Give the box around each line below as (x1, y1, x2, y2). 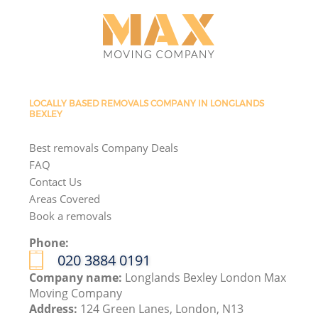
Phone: (29, 234, 70, 251)
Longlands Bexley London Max (125, 269, 287, 285)
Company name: (29, 269, 126, 285)
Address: (29, 300, 81, 317)
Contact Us (29, 174, 82, 189)
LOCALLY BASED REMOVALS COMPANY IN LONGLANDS (29, 97, 265, 109)
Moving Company (29, 285, 123, 301)
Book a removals (29, 208, 112, 223)
